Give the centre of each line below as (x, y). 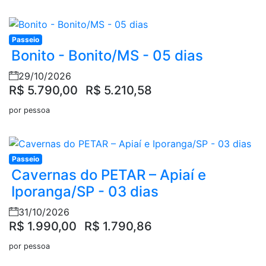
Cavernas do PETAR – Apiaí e (109, 175)
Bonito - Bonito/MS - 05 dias (107, 56)
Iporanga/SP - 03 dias (85, 191)
